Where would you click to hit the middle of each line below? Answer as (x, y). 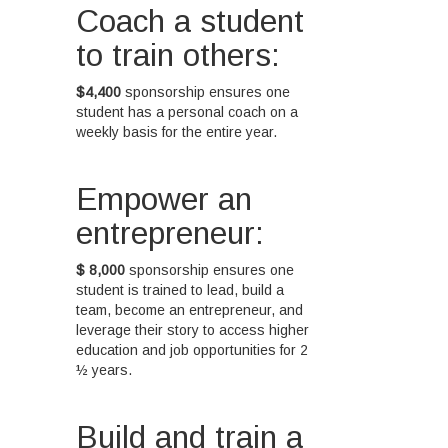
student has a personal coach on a (187, 111)
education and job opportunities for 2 (192, 349)
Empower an (164, 198)
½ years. (104, 369)
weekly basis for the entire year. (177, 131)
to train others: (178, 54)
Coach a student (190, 20)
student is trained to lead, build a (180, 289)
